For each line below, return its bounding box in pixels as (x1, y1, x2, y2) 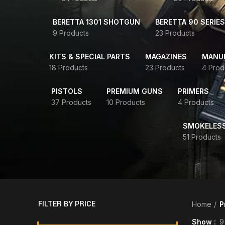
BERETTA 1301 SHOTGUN (53, 18, 140, 26)
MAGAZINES (145, 52, 187, 61)
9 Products (53, 29, 89, 37)
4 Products (178, 98, 214, 106)
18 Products (49, 63, 88, 72)
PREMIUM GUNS (106, 87, 163, 95)
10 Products (106, 98, 145, 106)
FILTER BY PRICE (38, 199, 95, 209)
